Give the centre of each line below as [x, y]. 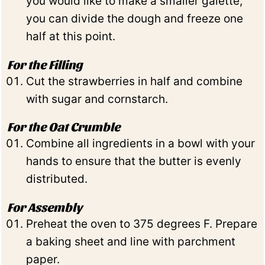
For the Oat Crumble [64, 127]
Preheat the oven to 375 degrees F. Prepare [142, 224]
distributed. [57, 179]
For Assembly [45, 207]
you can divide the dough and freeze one [135, 18]
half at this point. [71, 36]
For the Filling [45, 64]
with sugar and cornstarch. [97, 99]
